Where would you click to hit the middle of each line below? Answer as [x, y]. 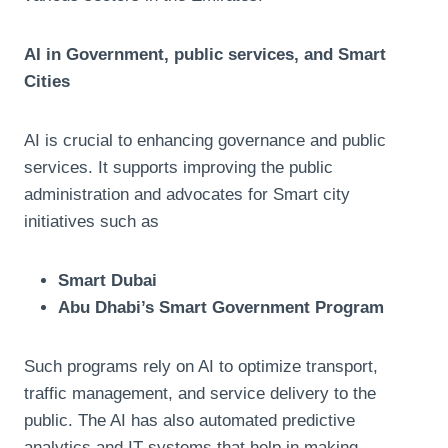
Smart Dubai [107, 280]
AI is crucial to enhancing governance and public [205, 140]
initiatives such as [91, 221]
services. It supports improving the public [178, 167]
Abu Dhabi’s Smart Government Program [221, 307]
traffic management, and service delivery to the [200, 393]
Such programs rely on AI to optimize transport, [201, 366]
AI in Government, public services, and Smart [205, 54]
